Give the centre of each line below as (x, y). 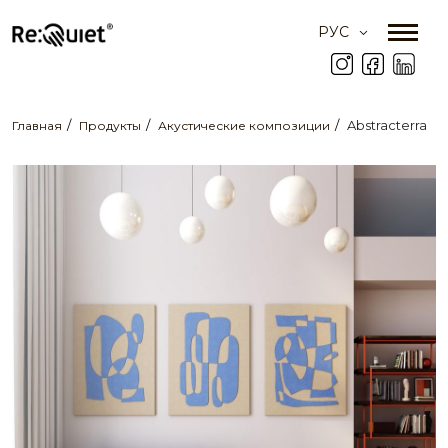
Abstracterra (387, 125)
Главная (37, 125)
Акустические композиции (244, 125)
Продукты (110, 125)
